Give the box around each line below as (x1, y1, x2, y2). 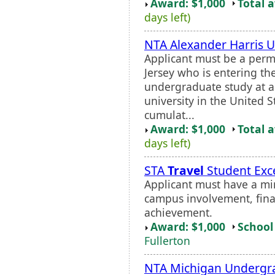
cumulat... (144, 107, 195, 122)
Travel (168, 161, 204, 179)
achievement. (144, 204, 212, 220)
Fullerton (144, 233, 190, 248)
